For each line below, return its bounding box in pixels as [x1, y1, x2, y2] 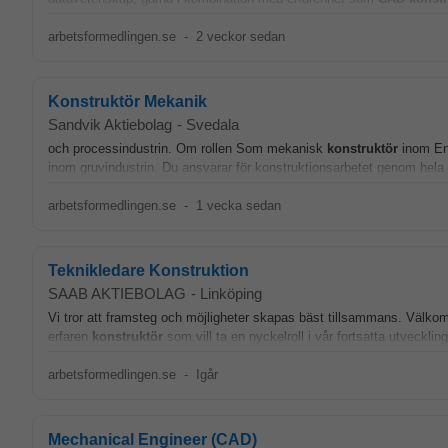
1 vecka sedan [195, 198, 281, 213]
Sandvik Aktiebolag [48, 116, 172, 133]
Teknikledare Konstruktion [48, 262, 249, 279]
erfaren [48, 329, 92, 344]
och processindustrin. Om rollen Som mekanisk [48, 141, 327, 156]
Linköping [200, 285, 262, 302]
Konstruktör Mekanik [48, 93, 207, 110]
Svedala [186, 116, 239, 133]
